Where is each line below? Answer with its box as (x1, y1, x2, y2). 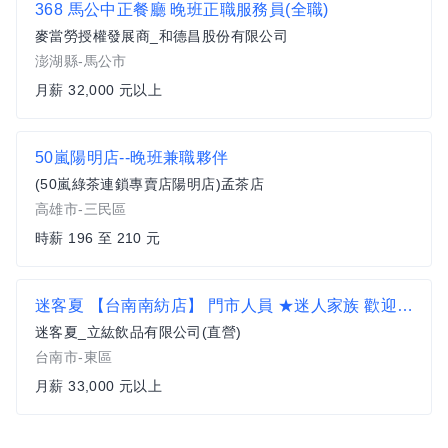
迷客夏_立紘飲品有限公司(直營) (35, 324, 242, 340)
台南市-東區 (35, 349, 113, 365)
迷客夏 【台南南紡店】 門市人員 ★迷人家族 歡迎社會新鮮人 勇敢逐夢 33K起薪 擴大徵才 (397, 297, 413, 314)
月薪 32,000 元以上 (35, 82, 163, 98)
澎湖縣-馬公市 (35, 53, 127, 69)
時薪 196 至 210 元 (35, 230, 161, 246)
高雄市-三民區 (35, 201, 127, 217)
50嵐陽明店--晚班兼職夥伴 (35, 149, 229, 166)
